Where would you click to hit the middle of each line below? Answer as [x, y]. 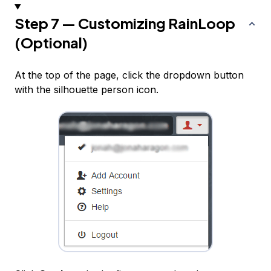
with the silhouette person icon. [87, 89]
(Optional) [51, 42]
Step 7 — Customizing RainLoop [125, 23]
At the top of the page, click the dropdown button [129, 75]
